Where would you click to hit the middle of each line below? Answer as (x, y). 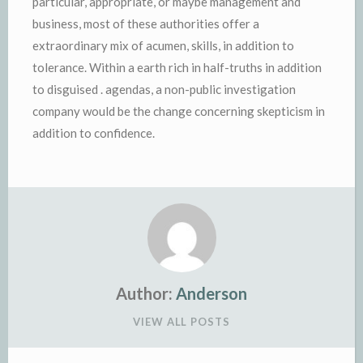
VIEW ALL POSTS (181, 321)
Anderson (211, 293)
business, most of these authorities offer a (146, 23)
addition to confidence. (94, 133)
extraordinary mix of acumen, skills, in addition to (163, 45)
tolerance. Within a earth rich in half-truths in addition (177, 67)
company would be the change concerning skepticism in (179, 111)
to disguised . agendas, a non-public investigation (164, 89)
